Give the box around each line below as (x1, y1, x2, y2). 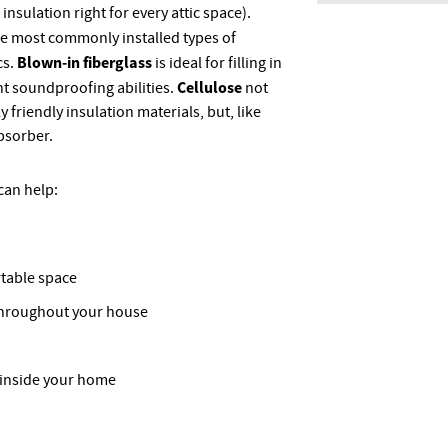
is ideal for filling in (152, 53, 282, 73)
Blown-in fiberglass (17, 52, 152, 72)
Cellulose (177, 77, 245, 97)
